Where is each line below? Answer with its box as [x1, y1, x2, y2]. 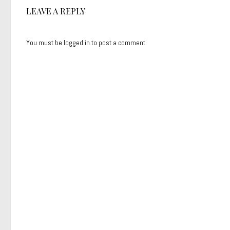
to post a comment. [90, 38, 147, 47]
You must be [26, 38, 64, 47]
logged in [64, 38, 90, 47]
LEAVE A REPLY [26, 5, 85, 16]
